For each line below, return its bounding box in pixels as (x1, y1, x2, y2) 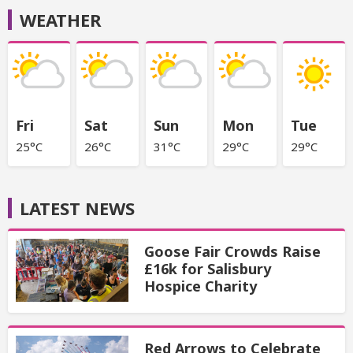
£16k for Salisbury (143, 258, 271, 278)
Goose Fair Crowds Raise (143, 241, 321, 261)
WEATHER (20, 8, 102, 32)
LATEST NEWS (20, 195, 135, 220)
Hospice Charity (143, 276, 257, 295)
